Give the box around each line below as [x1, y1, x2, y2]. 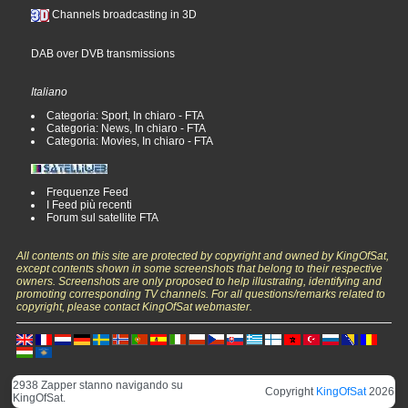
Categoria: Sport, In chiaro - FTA [46, 108, 205, 122]
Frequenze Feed [46, 185, 129, 199]
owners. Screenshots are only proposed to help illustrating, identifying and [16, 274, 382, 288]
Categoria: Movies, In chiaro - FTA [46, 134, 214, 148]
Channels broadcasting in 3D [49, 7, 198, 21]
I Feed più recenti [46, 198, 133, 211]
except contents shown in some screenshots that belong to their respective [16, 261, 383, 275]
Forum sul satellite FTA [46, 210, 159, 224]
